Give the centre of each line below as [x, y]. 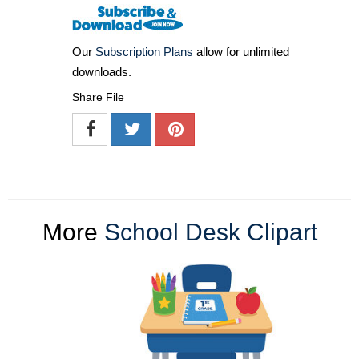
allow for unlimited [241, 51]
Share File [98, 97]
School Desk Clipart [210, 232]
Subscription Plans [144, 51]
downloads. [102, 71]
